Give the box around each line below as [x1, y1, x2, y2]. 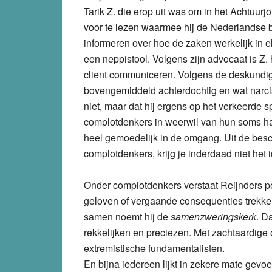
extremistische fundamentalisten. [84, 240, 225, 255]
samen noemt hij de [84, 209, 171, 223]
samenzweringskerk [171, 209, 256, 223]
